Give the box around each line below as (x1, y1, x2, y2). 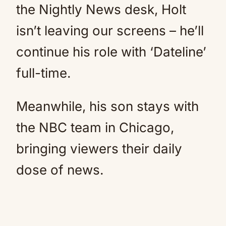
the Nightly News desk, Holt (16, 2, 186, 17)
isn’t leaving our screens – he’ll (16, 23, 204, 38)
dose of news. (16, 162, 103, 178)
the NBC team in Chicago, (16, 120, 174, 135)
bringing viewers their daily (16, 141, 182, 156)
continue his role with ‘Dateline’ (16, 44, 206, 60)
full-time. (16, 65, 71, 81)
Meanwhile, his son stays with (16, 98, 199, 114)
